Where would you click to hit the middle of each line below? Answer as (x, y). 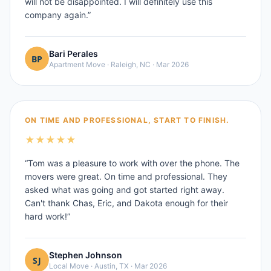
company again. (56, 15)
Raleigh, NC (131, 64)
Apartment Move (77, 64)
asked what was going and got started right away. (125, 190)
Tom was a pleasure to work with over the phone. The (134, 163)
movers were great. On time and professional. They (126, 176)
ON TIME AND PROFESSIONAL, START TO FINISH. (127, 120)
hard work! (46, 216)
